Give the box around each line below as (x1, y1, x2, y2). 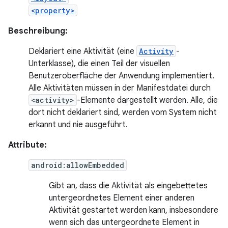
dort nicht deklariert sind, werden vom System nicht (28, 107, 217, 118)
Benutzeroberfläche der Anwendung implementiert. (28, 71, 214, 81)
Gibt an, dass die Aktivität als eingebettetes (49, 181, 208, 191)
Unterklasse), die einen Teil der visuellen (28, 59, 170, 69)
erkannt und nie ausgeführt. (28, 120, 128, 130)
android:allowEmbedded (31, 160, 124, 170)
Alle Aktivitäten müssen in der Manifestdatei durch (28, 83, 211, 93)
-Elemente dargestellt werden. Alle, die (77, 95, 218, 105)
